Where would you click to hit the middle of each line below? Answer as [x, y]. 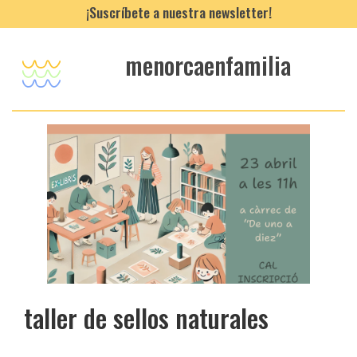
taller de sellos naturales [146, 317]
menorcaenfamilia [208, 65]
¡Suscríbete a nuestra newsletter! [178, 12]
